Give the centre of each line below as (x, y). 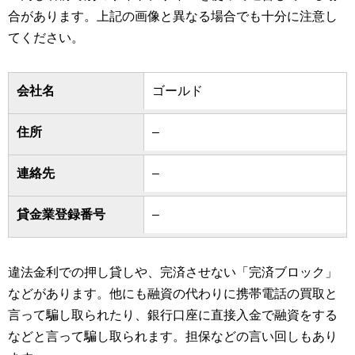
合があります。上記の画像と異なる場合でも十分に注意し (173, 16)
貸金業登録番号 (61, 214)
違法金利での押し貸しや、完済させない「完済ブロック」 (173, 272)
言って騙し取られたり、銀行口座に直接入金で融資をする (173, 315)
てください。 (46, 37)
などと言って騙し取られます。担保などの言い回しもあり (173, 336)
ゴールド (178, 90)
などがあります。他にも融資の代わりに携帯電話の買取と (173, 293)
